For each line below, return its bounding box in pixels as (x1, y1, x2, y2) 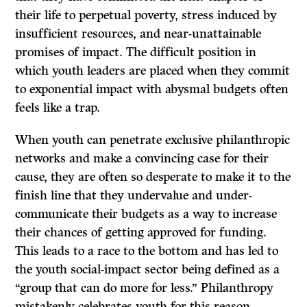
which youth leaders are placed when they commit (15, 63, 291, 79)
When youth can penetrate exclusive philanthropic (15, 132, 291, 148)
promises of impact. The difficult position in (15, 45, 257, 60)
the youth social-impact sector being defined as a (15, 262, 280, 278)
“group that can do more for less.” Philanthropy (15, 280, 274, 296)
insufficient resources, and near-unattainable (15, 26, 262, 42)
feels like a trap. (15, 100, 101, 116)
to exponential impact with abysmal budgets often (15, 82, 289, 97)
